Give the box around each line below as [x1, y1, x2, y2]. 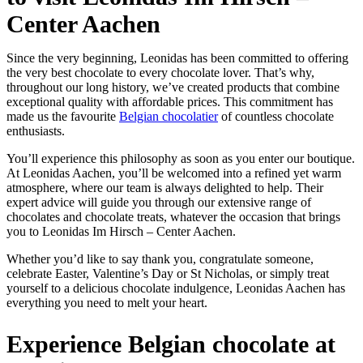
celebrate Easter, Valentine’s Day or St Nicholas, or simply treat [6, 267, 329, 281]
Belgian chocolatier [119, 109, 218, 124]
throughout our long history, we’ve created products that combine [6, 80, 340, 95]
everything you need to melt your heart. [6, 296, 207, 310]
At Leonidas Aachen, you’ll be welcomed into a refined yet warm [6, 166, 341, 181]
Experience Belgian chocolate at [6, 331, 335, 358]
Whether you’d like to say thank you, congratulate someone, [6, 252, 314, 267]
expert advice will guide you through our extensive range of [6, 195, 311, 210]
